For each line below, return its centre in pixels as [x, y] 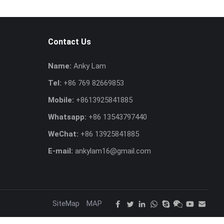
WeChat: [63, 134]
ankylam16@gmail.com [113, 151]
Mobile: [61, 100]
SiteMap [66, 203]
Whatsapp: [67, 117]
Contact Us [69, 41]
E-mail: [60, 151]
